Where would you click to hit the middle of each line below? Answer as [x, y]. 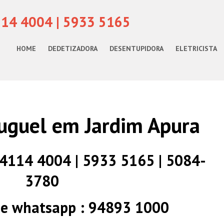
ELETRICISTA [196, 48]
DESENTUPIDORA [136, 48]
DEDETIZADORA [73, 48]
